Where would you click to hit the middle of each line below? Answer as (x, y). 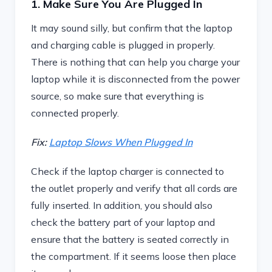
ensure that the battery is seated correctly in (130, 239)
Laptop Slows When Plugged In (121, 142)
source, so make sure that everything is (117, 96)
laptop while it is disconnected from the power (135, 79)
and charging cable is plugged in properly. (123, 45)
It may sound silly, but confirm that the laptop (132, 28)
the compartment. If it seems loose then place (134, 256)
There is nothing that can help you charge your (135, 62)
